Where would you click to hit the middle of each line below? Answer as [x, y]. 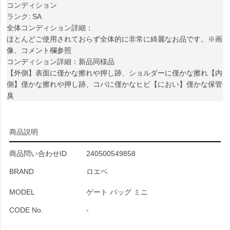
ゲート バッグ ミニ [117, 192]
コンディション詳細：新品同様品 [61, 62]
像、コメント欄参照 [39, 50]
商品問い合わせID [38, 154]
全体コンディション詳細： [50, 28]
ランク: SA [24, 16]
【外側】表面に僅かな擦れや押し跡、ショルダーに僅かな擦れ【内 [114, 73]
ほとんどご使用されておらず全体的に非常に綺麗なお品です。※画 [114, 39]
